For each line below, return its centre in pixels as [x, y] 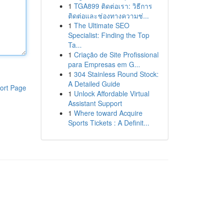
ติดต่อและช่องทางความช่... [108, 16]
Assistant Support [95, 103]
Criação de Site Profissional [116, 54]
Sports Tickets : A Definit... [109, 123]
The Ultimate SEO [101, 25]
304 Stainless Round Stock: [116, 74]
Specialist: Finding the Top [109, 35]
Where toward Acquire [108, 113]
